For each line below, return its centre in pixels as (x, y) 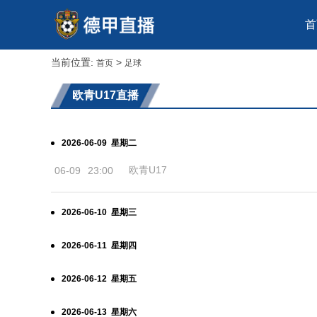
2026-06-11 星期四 (99, 246)
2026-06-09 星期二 (99, 143)
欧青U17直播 (105, 95)
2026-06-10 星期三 (99, 212)
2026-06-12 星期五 (99, 279)
